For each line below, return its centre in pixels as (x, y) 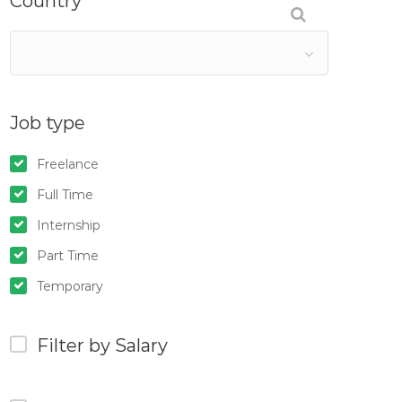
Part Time (68, 256)
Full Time (65, 195)
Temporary (70, 286)
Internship (69, 225)
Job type (48, 123)
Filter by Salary (102, 345)
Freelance (68, 164)
